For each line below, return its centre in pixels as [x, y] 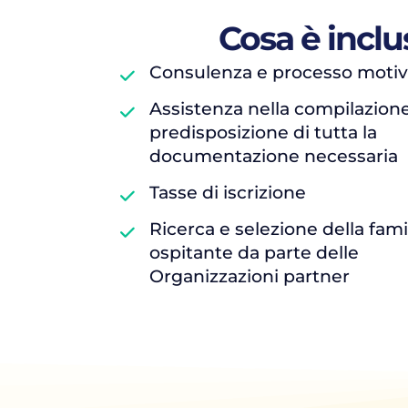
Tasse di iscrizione [227, 193]
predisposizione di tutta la [263, 133]
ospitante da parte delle [254, 253]
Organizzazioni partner [249, 276]
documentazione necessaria [273, 156]
